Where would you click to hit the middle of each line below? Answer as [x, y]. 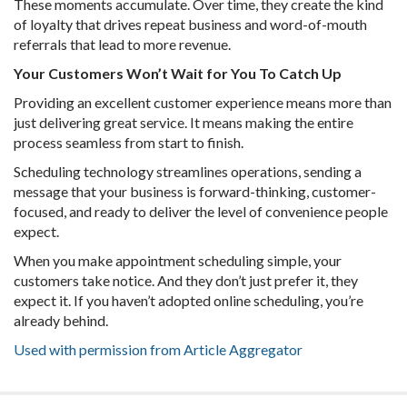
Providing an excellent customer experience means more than [203, 103]
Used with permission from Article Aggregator [158, 350]
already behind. [62, 321]
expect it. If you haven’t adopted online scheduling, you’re [189, 301]
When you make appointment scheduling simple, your [178, 261]
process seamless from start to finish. [129, 143]
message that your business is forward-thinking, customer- [195, 192]
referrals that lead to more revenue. [122, 45]
